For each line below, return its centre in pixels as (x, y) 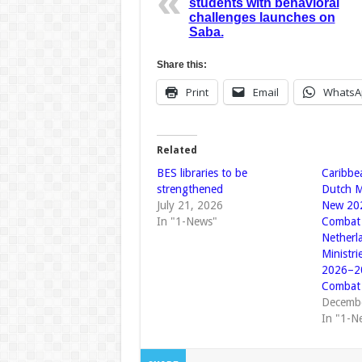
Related (177, 151)
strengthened (189, 189)
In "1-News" (187, 222)
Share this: (181, 65)
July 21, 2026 (189, 206)
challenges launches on (262, 18)
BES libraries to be (202, 173)
